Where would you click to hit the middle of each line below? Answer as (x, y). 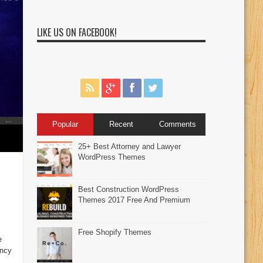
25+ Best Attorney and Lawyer (130, 146)
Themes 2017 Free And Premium (134, 200)
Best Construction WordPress (129, 189)
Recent (122, 124)
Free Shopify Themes (115, 232)
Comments (177, 124)
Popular (65, 124)
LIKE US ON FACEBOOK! (77, 32)
